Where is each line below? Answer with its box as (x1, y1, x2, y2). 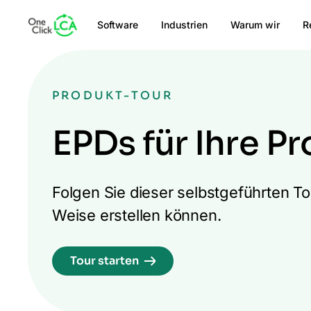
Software (97, 19, 138, 31)
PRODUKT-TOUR (52, 88, 174, 103)
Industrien (161, 19, 208, 31)
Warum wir (230, 19, 280, 31)
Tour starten (70, 253, 140, 269)
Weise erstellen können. (52, 206, 221, 225)
